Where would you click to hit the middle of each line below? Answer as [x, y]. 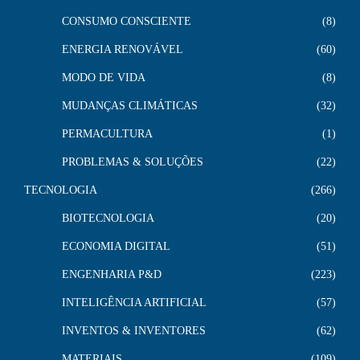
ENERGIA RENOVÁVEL [123, 49]
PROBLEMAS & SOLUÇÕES [133, 162]
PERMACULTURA [107, 133]
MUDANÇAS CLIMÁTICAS [130, 105]
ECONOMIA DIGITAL [116, 246]
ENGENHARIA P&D [112, 274]
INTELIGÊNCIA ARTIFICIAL [134, 302]
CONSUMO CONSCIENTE [127, 21]
